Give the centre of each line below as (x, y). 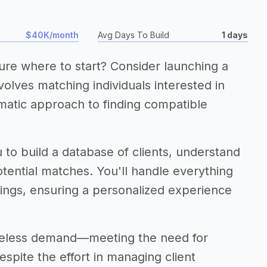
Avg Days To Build (133, 35)
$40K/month (52, 35)
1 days (235, 35)
